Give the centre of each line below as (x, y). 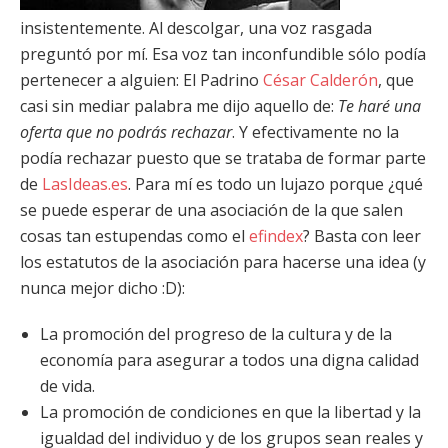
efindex (276, 236)
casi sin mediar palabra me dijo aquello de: (179, 106)
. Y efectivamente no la (315, 132)
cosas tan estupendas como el (134, 236)
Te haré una (379, 106)
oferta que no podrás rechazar (126, 132)
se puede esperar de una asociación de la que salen (211, 210)
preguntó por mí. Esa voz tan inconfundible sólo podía (223, 54)
